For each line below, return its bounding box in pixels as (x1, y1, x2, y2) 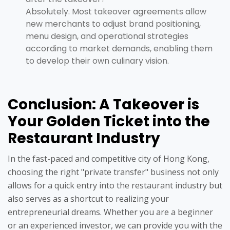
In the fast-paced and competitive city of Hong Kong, (8, 153, 209, 165)
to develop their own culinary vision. (26, 55, 169, 67)
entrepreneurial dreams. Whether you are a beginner (8, 206, 213, 218)
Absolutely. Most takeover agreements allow (26, 6, 206, 18)
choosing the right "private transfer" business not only (8, 166, 219, 178)
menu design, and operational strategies (26, 30, 188, 43)
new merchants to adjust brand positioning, (26, 18, 201, 30)
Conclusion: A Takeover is (8, 94, 199, 115)
